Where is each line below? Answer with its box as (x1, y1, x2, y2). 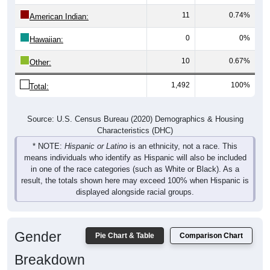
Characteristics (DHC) (97, 116, 173, 126)
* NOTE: (33, 132, 64, 142)
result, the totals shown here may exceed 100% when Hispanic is (21, 166, 249, 176)
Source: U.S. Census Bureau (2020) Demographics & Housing (27, 105, 243, 115)
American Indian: (30, 2, 89, 12)
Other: (30, 48, 51, 58)
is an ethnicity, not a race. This (127, 132, 237, 142)
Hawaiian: (30, 25, 63, 35)
